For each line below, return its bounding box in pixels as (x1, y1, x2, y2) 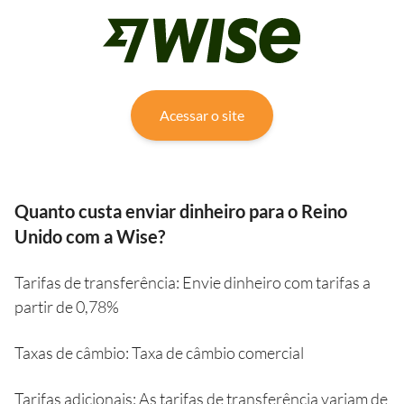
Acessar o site (160, 106, 244, 124)
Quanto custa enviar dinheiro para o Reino (14, 200, 347, 223)
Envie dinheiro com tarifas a (182, 272, 371, 293)
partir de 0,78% (14, 297, 119, 317)
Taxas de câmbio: (14, 343, 132, 363)
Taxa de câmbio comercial (132, 343, 304, 363)
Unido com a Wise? (14, 225, 165, 248)
